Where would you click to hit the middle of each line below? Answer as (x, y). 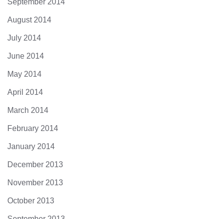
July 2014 (24, 38)
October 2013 (31, 201)
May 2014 (24, 74)
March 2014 (28, 110)
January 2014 (31, 147)
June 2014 (26, 56)
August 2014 (29, 20)
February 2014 (33, 129)
